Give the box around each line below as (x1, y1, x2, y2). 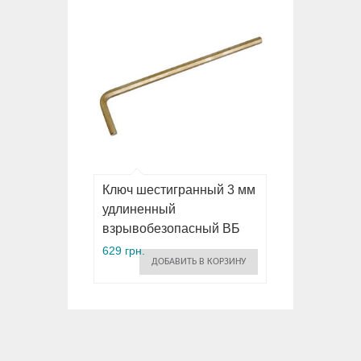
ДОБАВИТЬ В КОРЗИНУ (151, 256, 246, 267)
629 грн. (102, 243, 145, 257)
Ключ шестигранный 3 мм (102, 182, 255, 197)
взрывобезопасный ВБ (102, 221, 240, 235)
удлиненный (102, 201, 176, 216)
